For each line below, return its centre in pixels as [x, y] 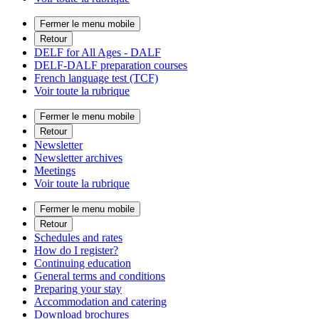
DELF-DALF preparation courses [111, 66]
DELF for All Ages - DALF [98, 53]
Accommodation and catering [100, 302]
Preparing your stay [78, 289]
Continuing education [83, 263]
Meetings [55, 171]
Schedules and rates [78, 238]
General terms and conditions [100, 276]
